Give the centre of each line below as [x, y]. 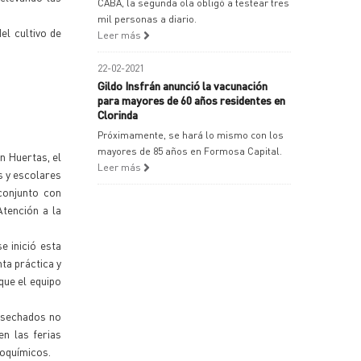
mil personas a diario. [147, 19]
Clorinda [118, 114]
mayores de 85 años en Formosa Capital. [190, 151]
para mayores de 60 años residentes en [191, 100]
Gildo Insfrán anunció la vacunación [183, 85]
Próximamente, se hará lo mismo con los [191, 135]
